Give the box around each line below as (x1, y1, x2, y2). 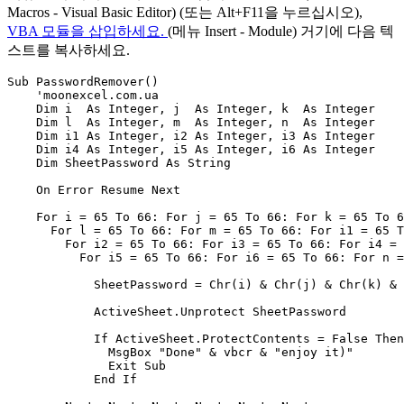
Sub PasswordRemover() (7, 75, 159, 89)
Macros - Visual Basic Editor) (7, 5, 176, 21)
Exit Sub (7, 359, 166, 373)
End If (7, 372, 137, 387)
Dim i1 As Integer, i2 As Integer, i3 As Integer (7, 129, 375, 143)
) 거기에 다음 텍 (292, 23, 394, 40)
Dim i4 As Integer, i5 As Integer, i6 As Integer (7, 142, 375, 157)
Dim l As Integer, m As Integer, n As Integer (7, 115, 375, 130)
